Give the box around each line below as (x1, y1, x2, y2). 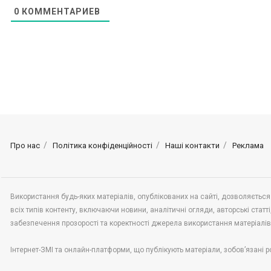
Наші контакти (165, 141, 220, 151)
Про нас (10, 141, 40, 151)
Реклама (232, 141, 264, 151)
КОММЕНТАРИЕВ (19, 7, 100, 17)
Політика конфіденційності (53, 141, 152, 151)
